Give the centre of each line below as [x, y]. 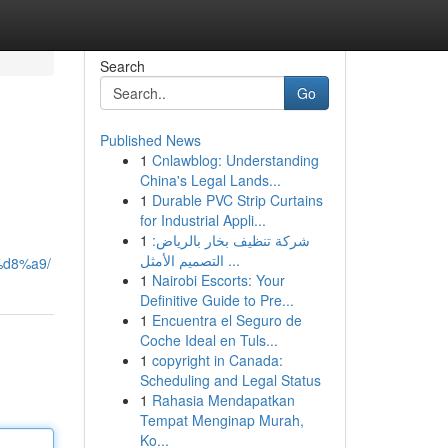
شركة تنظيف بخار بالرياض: [230, 240]
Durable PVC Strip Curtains [237, 200]
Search [122, 66]
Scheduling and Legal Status [230, 380]
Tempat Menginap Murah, [221, 420]
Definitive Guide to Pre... [216, 300]
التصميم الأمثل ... [231, 260]
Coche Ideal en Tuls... [208, 340]
